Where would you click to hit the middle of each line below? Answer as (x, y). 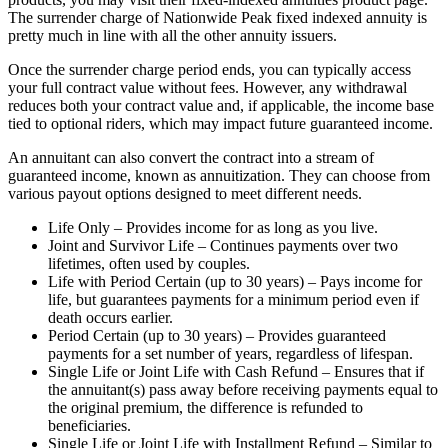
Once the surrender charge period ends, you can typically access (209, 70)
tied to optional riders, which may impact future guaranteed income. (220, 124)
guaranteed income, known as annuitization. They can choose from (219, 176)
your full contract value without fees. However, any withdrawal (207, 88)
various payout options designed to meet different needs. (185, 194)
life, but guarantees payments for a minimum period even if (233, 300)
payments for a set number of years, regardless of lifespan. (230, 354)
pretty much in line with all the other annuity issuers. (172, 36)
